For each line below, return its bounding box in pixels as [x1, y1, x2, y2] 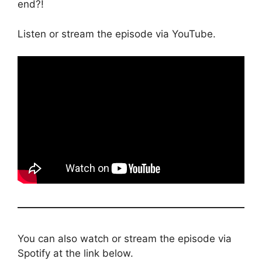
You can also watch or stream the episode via [18, 233, 232, 245]
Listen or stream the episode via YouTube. [18, 27, 216, 40]
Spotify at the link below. [18, 247, 133, 260]
